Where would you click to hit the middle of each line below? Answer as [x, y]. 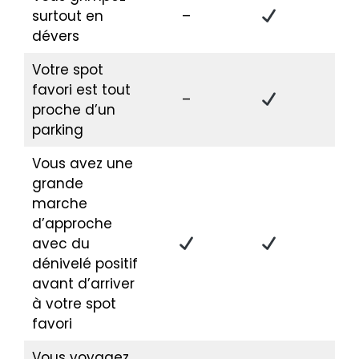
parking [57, 130]
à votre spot [74, 304]
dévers [55, 36]
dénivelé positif [85, 264]
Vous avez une [82, 164]
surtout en [67, 16]
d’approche [72, 224]
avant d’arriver [83, 284]
